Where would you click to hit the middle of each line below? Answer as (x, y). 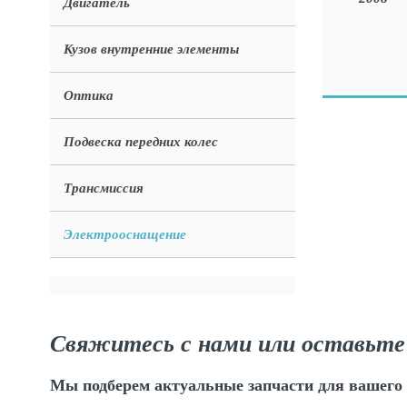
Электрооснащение (125, 234)
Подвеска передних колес (141, 142)
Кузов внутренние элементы (151, 49)
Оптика (89, 95)
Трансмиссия (104, 188)
